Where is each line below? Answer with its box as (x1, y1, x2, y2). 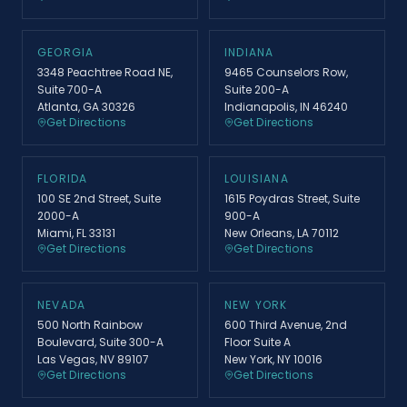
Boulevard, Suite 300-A (37, 333, 164, 350)
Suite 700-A (37, 81, 102, 97)
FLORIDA (37, 170, 88, 186)
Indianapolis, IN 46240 (224, 98, 348, 114)
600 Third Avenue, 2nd (224, 316, 347, 333)
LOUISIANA (224, 170, 289, 186)
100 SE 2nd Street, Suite (37, 190, 161, 206)
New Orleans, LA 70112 (224, 224, 339, 241)
